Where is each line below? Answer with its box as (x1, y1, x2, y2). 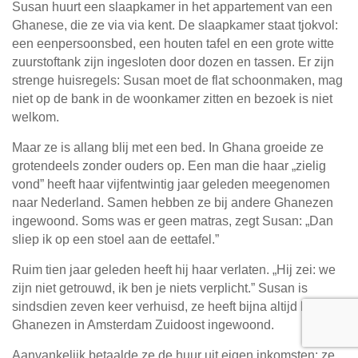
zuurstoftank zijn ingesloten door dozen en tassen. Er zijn (12, 55, 334, 70)
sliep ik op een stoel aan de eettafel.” (12, 233, 219, 247)
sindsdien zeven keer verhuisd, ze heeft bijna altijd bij (12, 300, 314, 314)
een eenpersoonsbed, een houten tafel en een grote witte (12, 37, 334, 51)
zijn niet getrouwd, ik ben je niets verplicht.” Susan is (12, 281, 308, 296)
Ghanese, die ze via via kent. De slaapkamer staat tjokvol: (12, 18, 338, 33)
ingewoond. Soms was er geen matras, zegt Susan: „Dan (12, 214, 333, 229)
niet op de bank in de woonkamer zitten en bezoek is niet (12, 92, 332, 106)
